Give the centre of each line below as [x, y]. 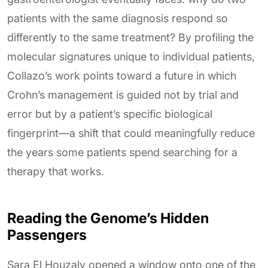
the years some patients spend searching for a [122, 153]
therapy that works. [56, 172]
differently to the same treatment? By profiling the [130, 38]
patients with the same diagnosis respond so [118, 19]
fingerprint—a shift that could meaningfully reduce [131, 133]
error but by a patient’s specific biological [110, 114]
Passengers [47, 235]
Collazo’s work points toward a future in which [122, 76]
